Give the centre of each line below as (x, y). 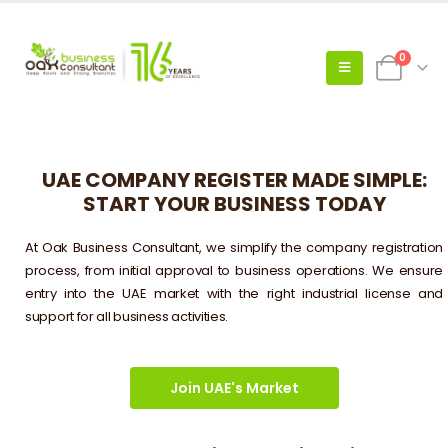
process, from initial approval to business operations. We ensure (234, 270)
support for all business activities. (127, 316)
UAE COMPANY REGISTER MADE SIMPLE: (234, 180)
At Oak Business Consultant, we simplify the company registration (234, 247)
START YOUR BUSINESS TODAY (234, 204)
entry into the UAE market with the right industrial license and (234, 293)
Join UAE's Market (234, 387)
